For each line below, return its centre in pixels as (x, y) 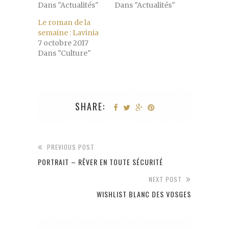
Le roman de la (64, 23)
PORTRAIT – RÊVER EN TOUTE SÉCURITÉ (100, 162)
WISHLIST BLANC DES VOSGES (144, 194)
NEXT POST (165, 179)
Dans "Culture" (64, 53)
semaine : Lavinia (68, 33)
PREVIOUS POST (71, 147)
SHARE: (90, 107)
